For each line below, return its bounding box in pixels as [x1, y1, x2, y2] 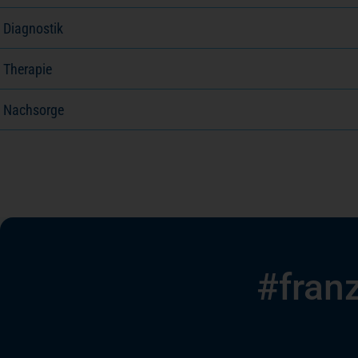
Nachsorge [3, 101, 64, 118]
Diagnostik [3, 19, 63, 37]
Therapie [3, 60, 52, 78]
